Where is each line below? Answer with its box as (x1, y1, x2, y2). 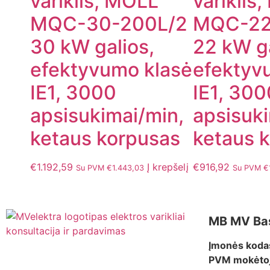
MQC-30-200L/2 (30, 12, 187, 36)
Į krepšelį (147, 161, 189, 174)
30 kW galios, (30, 35, 154, 59)
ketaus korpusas (30, 127, 180, 151)
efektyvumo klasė (30, 58, 192, 82)
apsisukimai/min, (30, 104, 184, 128)
